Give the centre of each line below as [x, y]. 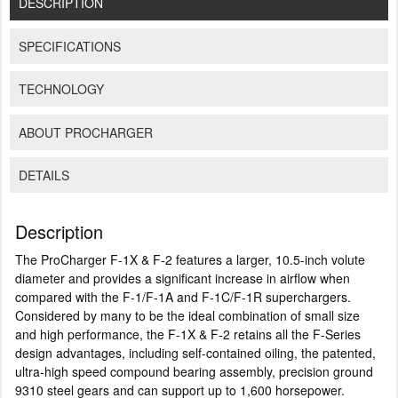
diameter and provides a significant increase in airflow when [183, 278]
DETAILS [44, 175]
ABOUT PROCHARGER [85, 132]
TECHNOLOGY [61, 89]
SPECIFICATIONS [69, 46]
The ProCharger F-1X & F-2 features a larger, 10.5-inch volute [190, 259]
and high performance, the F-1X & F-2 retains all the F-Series [188, 334]
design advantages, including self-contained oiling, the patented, [195, 352]
